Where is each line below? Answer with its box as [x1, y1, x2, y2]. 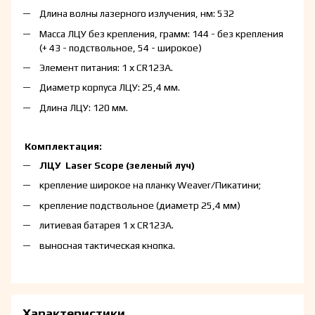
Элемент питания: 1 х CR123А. [39, 61, 173, 73]
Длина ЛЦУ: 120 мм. [39, 101, 128, 113]
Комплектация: [22, 141, 102, 153]
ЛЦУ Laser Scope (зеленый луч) [39, 160, 195, 172]
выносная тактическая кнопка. [39, 239, 175, 251]
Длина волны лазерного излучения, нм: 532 [39, 8, 234, 20]
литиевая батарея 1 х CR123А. [39, 219, 174, 231]
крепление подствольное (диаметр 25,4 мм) [39, 199, 240, 211]
